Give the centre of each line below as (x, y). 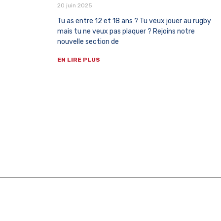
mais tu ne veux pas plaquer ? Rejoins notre (126, 32)
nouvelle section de (88, 42)
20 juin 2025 (75, 6)
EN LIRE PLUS (79, 60)
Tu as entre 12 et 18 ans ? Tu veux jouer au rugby (134, 21)
